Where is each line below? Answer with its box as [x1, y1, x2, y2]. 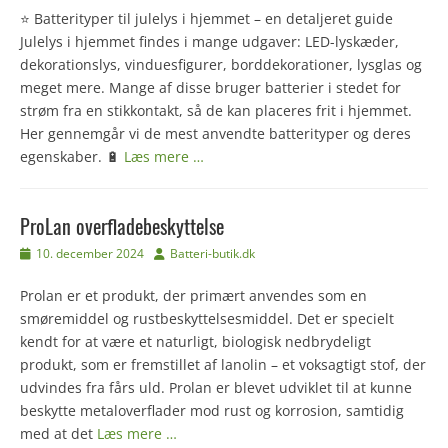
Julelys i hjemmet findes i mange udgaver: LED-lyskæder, [20, 32, 399, 52]
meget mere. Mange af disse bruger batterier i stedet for [20, 78, 401, 98]
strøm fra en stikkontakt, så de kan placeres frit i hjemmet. [20, 101, 412, 121]
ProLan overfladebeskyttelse [20, 211, 224, 242]
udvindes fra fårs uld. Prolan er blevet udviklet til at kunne [20, 378, 412, 398]
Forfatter [153, 244, 202, 262]
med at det [20, 424, 97, 444]
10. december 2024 [36, 245, 144, 263]
